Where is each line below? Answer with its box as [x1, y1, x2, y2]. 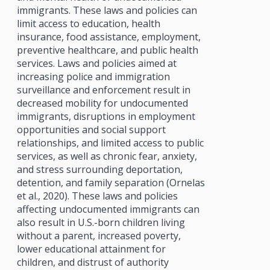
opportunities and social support [16, 122, 166, 136]
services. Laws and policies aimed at [16, 56, 177, 70]
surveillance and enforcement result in [16, 83, 190, 96]
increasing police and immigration [16, 69, 170, 83]
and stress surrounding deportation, [16, 162, 183, 176]
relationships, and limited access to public [16, 136, 204, 149]
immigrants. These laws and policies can [16, 3, 197, 17]
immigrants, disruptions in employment [16, 109, 195, 123]
